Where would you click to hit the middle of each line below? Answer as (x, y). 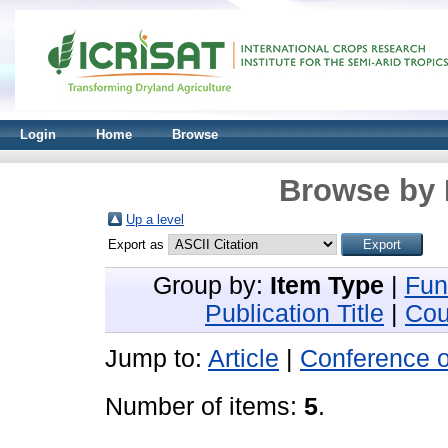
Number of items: (204, 406)
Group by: (211, 285)
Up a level (155, 219)
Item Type (326, 285)
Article (243, 358)
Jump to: (156, 358)
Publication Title (294, 313)
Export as (138, 244)
